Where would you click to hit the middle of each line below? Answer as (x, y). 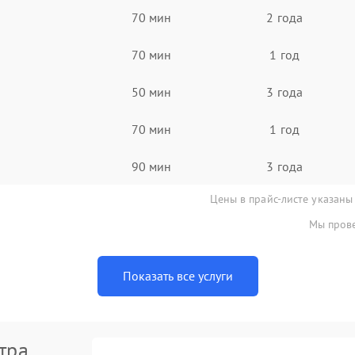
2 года (284, 17)
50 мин (151, 92)
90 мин (151, 166)
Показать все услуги (177, 276)
